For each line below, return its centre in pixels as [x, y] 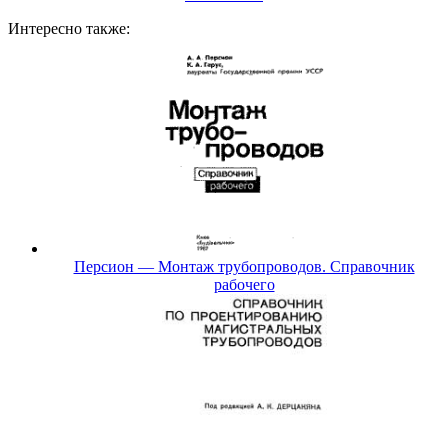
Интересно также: [69, 29]
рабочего [244, 285]
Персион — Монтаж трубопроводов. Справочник [244, 267]
